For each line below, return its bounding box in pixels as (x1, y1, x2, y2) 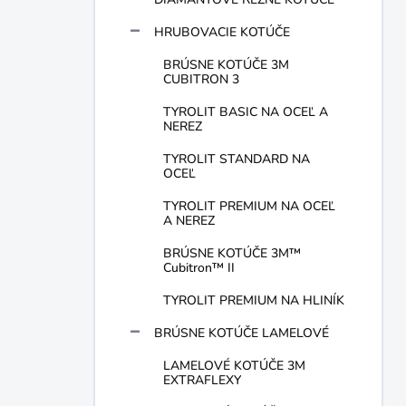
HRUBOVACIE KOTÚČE (154, 24, 290, 41)
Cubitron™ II (163, 259, 235, 276)
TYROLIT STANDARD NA (163, 150, 310, 168)
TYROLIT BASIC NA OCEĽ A (163, 103, 328, 121)
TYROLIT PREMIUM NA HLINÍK (163, 292, 344, 309)
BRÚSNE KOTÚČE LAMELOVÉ (154, 324, 329, 342)
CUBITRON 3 (163, 71, 239, 88)
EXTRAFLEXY (163, 372, 241, 389)
